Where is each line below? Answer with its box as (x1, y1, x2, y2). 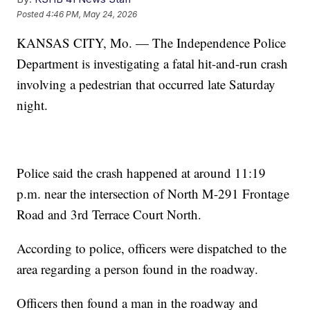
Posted (17, 8, 46, 19)
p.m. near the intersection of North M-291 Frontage (17, 185, 290, 203)
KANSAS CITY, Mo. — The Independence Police (17, 34, 286, 52)
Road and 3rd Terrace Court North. (17, 206, 202, 224)
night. (17, 96, 48, 114)
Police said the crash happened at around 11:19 (17, 164, 266, 182)
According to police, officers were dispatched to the (17, 239, 287, 257)
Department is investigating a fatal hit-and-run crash (17, 55, 289, 73)
